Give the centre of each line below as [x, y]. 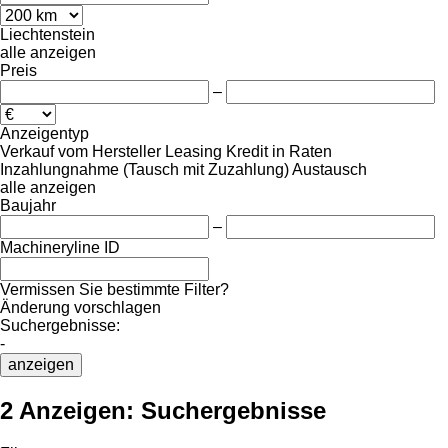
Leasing [193, 151]
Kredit [247, 151]
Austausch [329, 169]
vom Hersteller [109, 151]
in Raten [302, 151]
